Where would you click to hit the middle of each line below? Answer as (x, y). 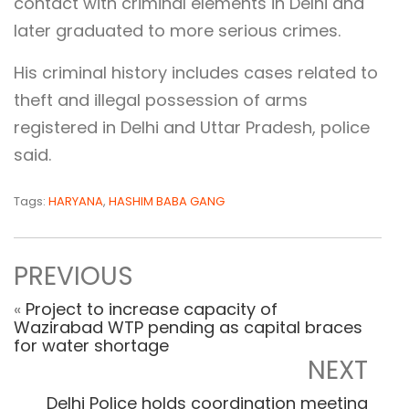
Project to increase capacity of (152, 309)
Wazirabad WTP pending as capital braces (188, 328)
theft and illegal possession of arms (161, 100)
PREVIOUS (73, 277)
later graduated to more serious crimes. (177, 31)
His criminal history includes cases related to (196, 73)
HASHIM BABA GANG (167, 202)
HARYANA (76, 202)
